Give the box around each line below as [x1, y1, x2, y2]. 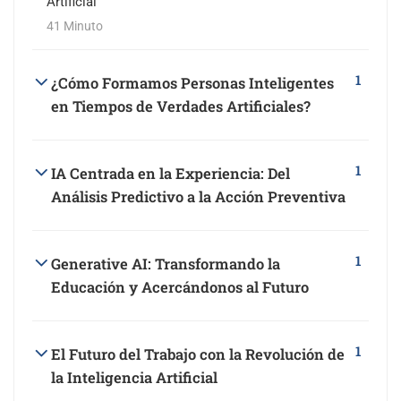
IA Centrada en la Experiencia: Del [51, 164, 290, 183]
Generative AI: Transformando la [51, 254, 280, 274]
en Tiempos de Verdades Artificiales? [51, 97, 311, 116]
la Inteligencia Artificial [51, 368, 218, 388]
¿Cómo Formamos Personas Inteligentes [51, 73, 334, 93]
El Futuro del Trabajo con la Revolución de [51, 345, 345, 364]
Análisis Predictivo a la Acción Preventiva [51, 187, 346, 207]
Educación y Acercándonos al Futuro [51, 277, 309, 297]
